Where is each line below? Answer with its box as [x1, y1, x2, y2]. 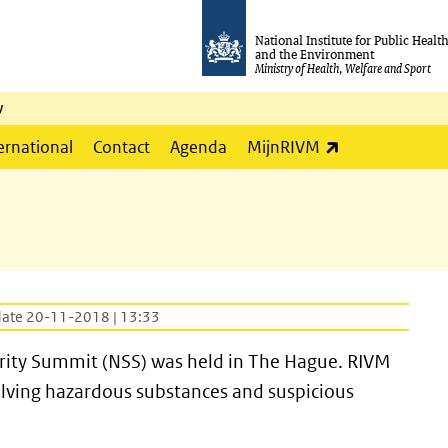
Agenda [170, 136, 227, 158]
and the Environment [255, 45, 375, 63]
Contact [93, 136, 150, 158]
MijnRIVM [247, 136, 320, 158]
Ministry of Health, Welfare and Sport [255, 59, 431, 77]
